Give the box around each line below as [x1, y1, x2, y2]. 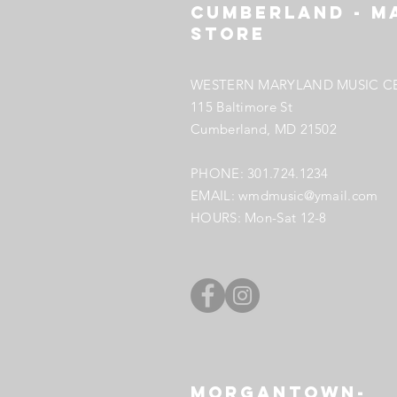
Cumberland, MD [191, 121, 300, 137]
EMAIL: [191, 187, 239, 204]
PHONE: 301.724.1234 [191, 165, 329, 182]
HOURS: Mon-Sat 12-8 [191, 209, 327, 226]
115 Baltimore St [191, 98, 292, 115]
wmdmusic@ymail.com [238, 187, 378, 204]
